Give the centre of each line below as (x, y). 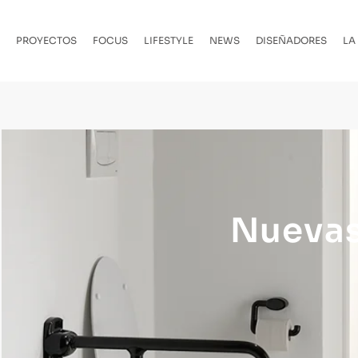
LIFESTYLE (169, 41)
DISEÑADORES (291, 41)
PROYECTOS (46, 41)
